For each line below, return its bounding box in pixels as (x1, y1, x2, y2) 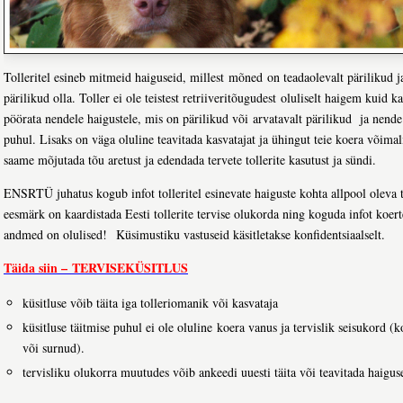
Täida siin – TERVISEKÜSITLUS (4, 258, 188, 278)
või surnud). (22, 339, 89, 357)
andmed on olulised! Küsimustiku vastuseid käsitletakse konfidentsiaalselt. (4, 226, 385, 244)
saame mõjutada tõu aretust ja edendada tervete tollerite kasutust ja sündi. (4, 151, 376, 169)
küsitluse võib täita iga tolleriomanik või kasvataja (22, 294, 278, 312)
